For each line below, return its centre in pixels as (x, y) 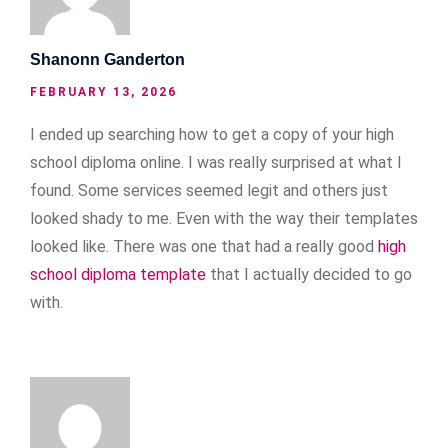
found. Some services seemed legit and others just (209, 190)
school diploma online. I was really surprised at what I (216, 162)
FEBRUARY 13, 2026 (103, 91)
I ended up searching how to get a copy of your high (212, 134)
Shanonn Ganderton (107, 59)
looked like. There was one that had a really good (204, 246)
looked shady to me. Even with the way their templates (224, 218)
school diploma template (118, 274)
